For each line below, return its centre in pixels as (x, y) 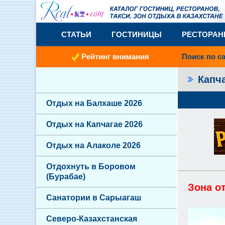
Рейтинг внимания (115, 57)
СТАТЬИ (76, 34)
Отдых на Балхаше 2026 (94, 103)
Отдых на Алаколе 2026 (93, 145)
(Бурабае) (66, 177)
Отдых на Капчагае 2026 (94, 124)
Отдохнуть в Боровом (91, 166)
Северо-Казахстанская (92, 219)
